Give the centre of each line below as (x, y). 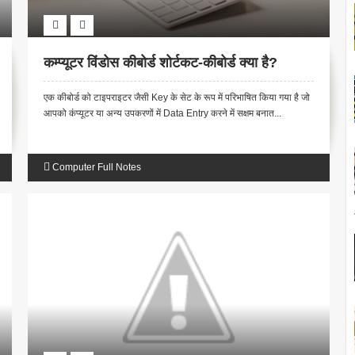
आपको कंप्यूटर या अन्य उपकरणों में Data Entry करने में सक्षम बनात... (163, 114)
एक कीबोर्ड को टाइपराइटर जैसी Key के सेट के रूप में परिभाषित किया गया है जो (177, 98)
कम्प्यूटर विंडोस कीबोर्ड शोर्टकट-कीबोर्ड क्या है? (161, 63)
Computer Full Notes (97, 168)
